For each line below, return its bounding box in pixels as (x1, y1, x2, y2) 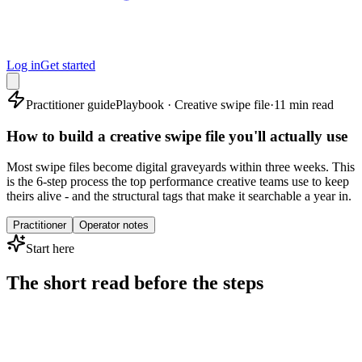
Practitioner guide (26, 98, 116, 112)
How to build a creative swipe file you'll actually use (6, 127, 347, 145)
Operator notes (79, 219, 149, 232)
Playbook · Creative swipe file (116, 98, 270, 112)
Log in (6, 58, 40, 72)
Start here (26, 242, 74, 256)
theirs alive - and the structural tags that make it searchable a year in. (6, 189, 351, 204)
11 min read (274, 98, 334, 112)
